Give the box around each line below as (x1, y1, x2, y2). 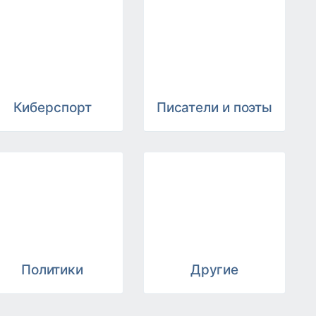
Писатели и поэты (156, 99, 273, 116)
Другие (190, 262, 239, 278)
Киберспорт (13, 99, 92, 116)
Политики (20, 262, 84, 278)
